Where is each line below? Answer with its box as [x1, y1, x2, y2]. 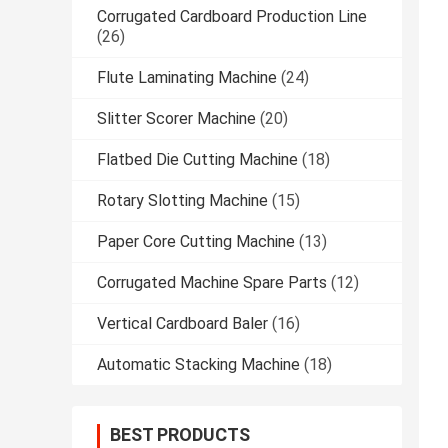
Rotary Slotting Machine [97, 191, 268, 211]
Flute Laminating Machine [97, 68, 277, 88]
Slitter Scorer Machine [97, 109, 256, 129]
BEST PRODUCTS [110, 424, 250, 446]
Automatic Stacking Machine [97, 355, 300, 375]
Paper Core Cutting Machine [97, 232, 295, 252]
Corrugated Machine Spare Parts [97, 273, 327, 293]
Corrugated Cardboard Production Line [97, 7, 367, 27]
